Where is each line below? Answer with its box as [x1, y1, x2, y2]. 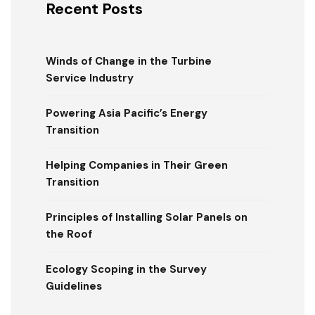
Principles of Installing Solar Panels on [46, 210, 247, 225]
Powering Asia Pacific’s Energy [46, 106, 207, 121]
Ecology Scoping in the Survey [46, 262, 207, 277]
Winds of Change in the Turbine [46, 54, 212, 69]
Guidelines [46, 279, 102, 294]
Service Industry [46, 71, 134, 86]
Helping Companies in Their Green [46, 158, 228, 173]
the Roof [46, 227, 92, 242]
